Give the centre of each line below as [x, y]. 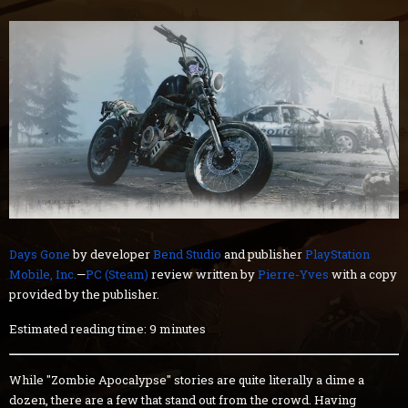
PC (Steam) [117, 274]
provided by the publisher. [84, 294]
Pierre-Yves [293, 274]
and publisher [263, 254]
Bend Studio [187, 254]
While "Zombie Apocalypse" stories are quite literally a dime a [187, 379]
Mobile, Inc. [43, 274]
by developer [112, 254]
